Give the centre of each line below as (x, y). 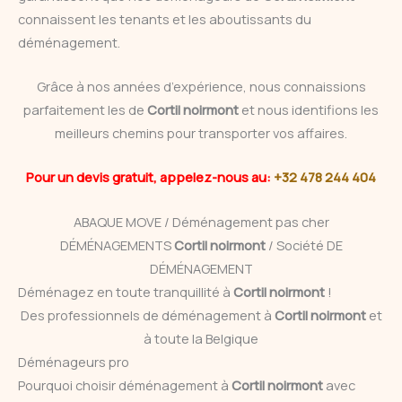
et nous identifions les (310, 110)
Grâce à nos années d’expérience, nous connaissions (201, 87)
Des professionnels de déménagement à (147, 315)
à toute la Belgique (201, 338)
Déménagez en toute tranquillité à (126, 291)
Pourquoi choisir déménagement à (125, 385)
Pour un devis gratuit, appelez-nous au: (150, 177)
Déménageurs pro (74, 361)
